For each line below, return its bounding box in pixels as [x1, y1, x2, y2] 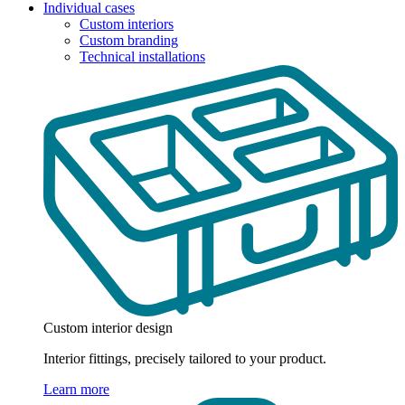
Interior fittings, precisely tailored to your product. [43, 351, 326, 367]
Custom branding [80, 33, 178, 48]
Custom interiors [80, 16, 174, 32]
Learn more [43, 381, 109, 398]
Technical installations [80, 49, 205, 64]
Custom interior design [43, 320, 173, 336]
